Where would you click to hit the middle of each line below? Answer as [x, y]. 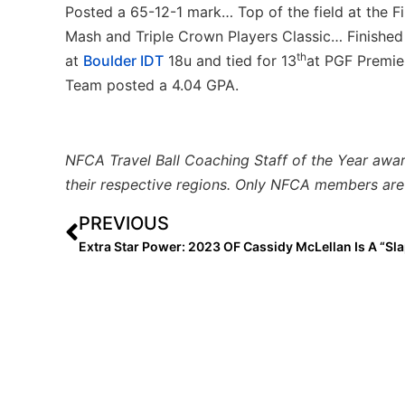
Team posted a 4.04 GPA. [152, 85]
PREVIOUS [124, 224]
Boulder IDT [123, 60]
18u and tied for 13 [230, 60]
